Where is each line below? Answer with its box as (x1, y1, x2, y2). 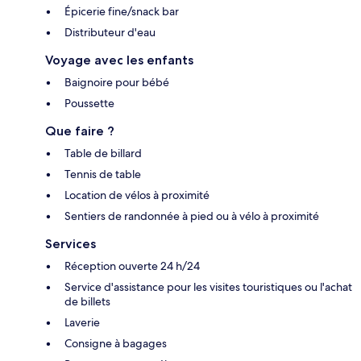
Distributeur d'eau (64, 25, 156, 40)
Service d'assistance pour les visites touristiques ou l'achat (64, 280, 352, 295)
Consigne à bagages (64, 336, 167, 351)
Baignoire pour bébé (64, 75, 169, 90)
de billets (64, 294, 110, 309)
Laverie (64, 315, 100, 330)
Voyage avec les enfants (45, 52, 193, 68)
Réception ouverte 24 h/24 (64, 259, 200, 274)
